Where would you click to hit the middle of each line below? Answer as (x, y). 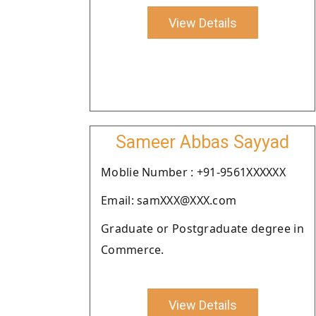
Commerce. (133, 250)
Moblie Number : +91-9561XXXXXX (193, 172)
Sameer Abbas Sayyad (202, 142)
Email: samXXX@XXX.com (169, 200)
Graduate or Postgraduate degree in (202, 229)
